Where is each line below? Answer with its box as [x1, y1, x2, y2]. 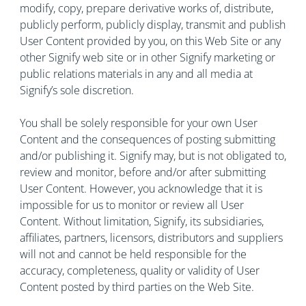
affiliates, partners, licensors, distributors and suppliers [19, 230, 283, 245]
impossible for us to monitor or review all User [19, 197, 244, 212]
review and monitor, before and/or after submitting [19, 165, 266, 180]
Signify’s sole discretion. [19, 83, 134, 98]
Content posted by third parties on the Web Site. [19, 279, 254, 294]
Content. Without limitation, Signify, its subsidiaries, [19, 214, 264, 229]
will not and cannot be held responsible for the [19, 247, 247, 262]
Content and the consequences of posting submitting [19, 132, 275, 147]
